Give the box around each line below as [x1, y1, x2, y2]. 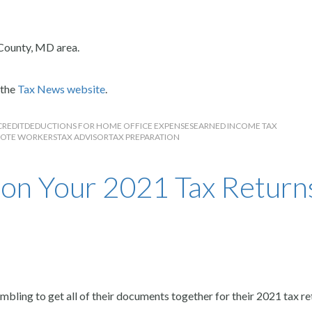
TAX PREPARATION [109, 131, 180, 142]
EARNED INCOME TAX [194, 120, 277, 131]
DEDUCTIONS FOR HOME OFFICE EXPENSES [24, 120, 194, 131]
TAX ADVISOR [57, 131, 109, 142]
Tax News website [17, 81, 105, 95]
